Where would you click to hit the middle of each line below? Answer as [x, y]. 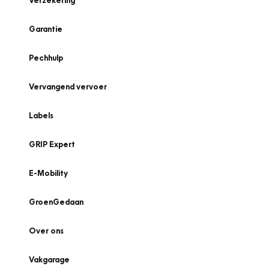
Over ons [46, 231]
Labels [41, 115]
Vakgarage [49, 259]
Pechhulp [46, 58]
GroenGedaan [56, 202]
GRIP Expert [52, 144]
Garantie [46, 29]
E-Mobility [48, 173]
